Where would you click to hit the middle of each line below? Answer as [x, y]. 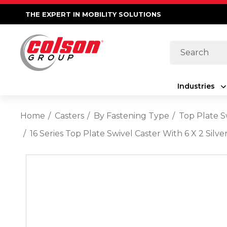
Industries [196, 86]
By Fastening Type [131, 116]
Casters [69, 116]
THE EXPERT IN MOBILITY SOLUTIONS [93, 14]
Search [184, 48]
